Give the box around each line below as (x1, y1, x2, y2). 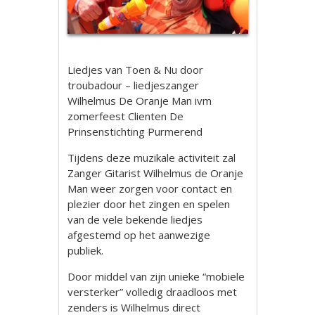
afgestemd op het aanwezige (67, 227, 211, 242)
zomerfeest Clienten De (67, 108, 184, 123)
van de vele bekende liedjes (67, 212, 203, 226)
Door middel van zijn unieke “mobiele (67, 269, 245, 283)
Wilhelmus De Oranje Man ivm (67, 93, 212, 108)
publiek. (67, 243, 104, 257)
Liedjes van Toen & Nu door (67, 62, 204, 77)
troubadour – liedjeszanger (67, 77, 200, 92)
